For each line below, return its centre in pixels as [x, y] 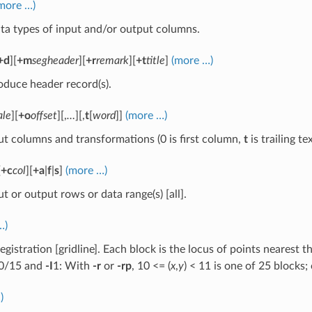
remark [112, 60]
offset [44, 115]
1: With [72, 266]
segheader [55, 60]
